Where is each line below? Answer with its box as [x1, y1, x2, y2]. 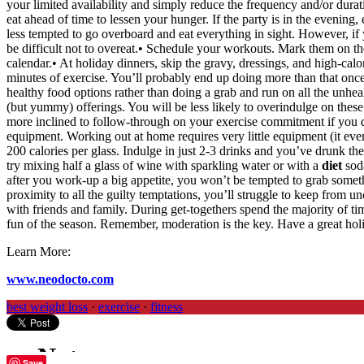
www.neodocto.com [6, 272, 114, 287]
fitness [150, 300, 183, 314]
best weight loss [6, 300, 88, 314]
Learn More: [6, 245, 71, 259]
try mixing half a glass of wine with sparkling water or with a [6, 158, 322, 173]
